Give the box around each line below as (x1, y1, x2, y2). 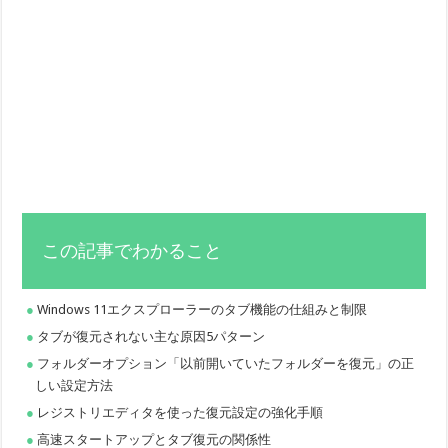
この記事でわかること (42, 240, 223, 261)
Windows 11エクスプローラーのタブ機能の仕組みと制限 (37, 301, 368, 317)
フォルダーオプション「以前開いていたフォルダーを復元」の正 (37, 355, 415, 371)
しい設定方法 (35, 377, 114, 393)
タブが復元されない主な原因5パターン (37, 328, 266, 344)
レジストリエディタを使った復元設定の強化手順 (37, 404, 324, 420)
